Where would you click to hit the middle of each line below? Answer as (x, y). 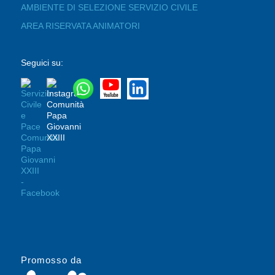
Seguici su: (42, 62)
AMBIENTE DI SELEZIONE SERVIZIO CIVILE (109, 8)
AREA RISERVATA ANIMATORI (80, 26)
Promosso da (51, 260)
